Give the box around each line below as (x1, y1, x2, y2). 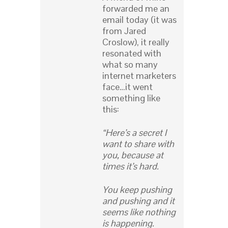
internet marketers (102, 70, 176, 82)
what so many (102, 59, 158, 71)
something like (102, 92, 160, 104)
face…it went (102, 81, 153, 93)
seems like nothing (102, 206, 176, 218)
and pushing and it (102, 195, 175, 207)
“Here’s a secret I (102, 127, 166, 139)
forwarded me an (102, 3, 169, 15)
